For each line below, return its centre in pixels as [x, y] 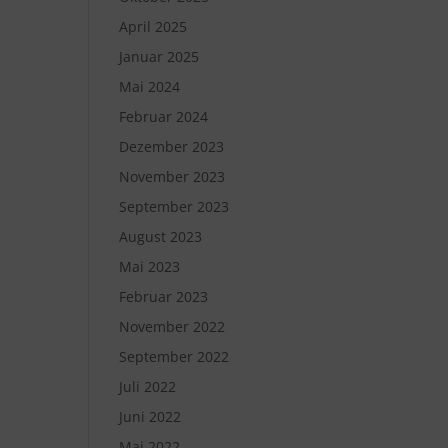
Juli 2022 [148, 386]
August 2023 [161, 236]
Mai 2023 [150, 266]
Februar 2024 [164, 116]
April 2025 [153, 26]
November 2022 [172, 326]
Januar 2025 [159, 56]
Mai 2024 [150, 86]
